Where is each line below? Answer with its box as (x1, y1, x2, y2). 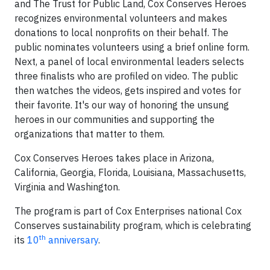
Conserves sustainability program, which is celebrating (14, 219, 251, 231)
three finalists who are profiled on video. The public (14, 70, 238, 82)
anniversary (46, 234, 98, 246)
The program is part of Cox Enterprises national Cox (14, 205, 242, 217)
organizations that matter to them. (14, 128, 165, 140)
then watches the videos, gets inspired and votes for (14, 84, 241, 96)
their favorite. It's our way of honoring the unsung (14, 99, 229, 111)
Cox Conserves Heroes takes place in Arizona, (14, 152, 214, 164)
